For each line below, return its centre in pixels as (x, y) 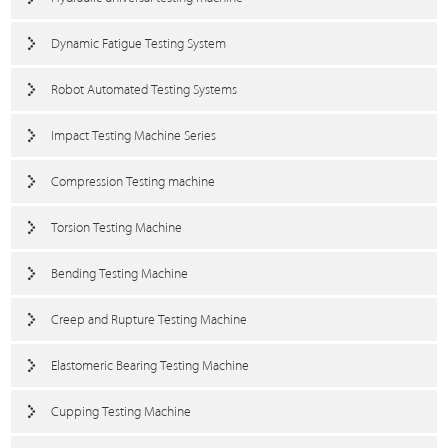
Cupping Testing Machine (121, 411)
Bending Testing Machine (120, 273)
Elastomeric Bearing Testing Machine (150, 365)
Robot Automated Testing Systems (144, 89)
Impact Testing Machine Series (134, 135)
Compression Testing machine (133, 181)
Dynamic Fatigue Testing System (139, 43)
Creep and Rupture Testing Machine (149, 319)
